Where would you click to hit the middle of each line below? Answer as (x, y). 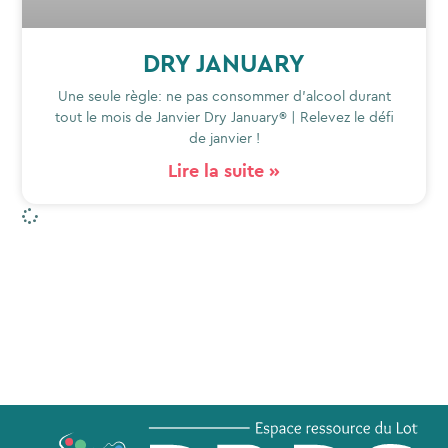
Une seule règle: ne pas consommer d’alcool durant (224, 96)
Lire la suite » (224, 171)
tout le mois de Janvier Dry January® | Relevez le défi (224, 117)
